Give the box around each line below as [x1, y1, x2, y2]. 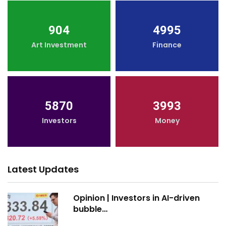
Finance [152, 40, 182, 50]
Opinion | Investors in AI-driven [73, 192, 200, 204]
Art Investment [31, 40, 87, 50]
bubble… [73, 203, 107, 215]
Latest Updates [8, 163, 79, 176]
